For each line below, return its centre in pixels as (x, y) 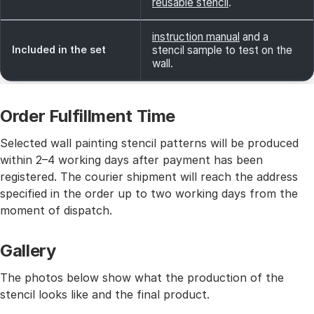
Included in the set (59, 49)
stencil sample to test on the (222, 50)
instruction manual (196, 37)
